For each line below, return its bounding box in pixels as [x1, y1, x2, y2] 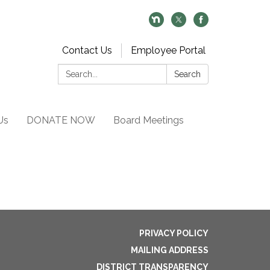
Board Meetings [113, 115, 184, 126]
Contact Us [62, 45, 112, 56]
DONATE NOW [27, 115, 95, 126]
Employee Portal [131, 45, 206, 56]
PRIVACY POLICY [139, 228, 209, 238]
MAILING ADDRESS [131, 245, 209, 255]
